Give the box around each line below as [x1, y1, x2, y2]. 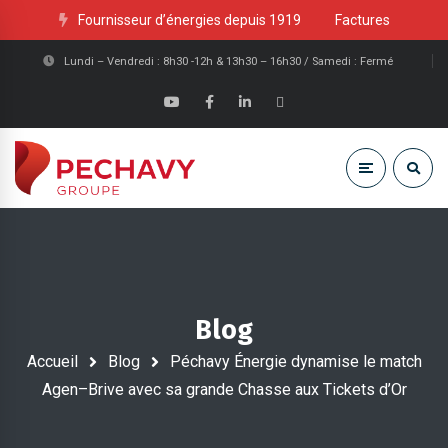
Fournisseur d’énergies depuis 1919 [77, 12, 301, 28]
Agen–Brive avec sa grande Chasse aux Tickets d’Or [41, 380, 407, 400]
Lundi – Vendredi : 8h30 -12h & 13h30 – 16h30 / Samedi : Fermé [63, 55, 393, 68]
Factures [334, 12, 390, 28]
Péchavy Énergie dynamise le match [169, 351, 422, 371]
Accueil [26, 351, 78, 371]
